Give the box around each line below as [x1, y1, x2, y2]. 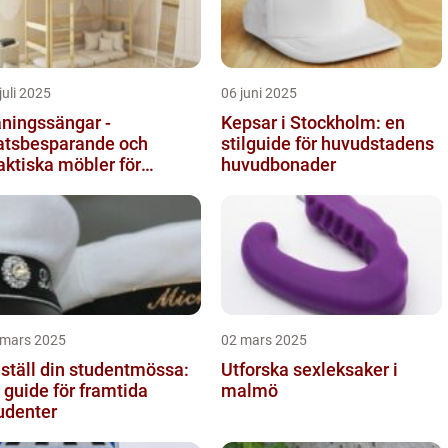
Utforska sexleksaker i [221, 358, 398, 380]
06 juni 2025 [221, 84, 297, 101]
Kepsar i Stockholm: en [221, 111, 405, 133]
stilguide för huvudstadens [221, 132, 434, 154]
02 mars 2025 [221, 331, 307, 348]
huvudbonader [221, 153, 336, 175]
